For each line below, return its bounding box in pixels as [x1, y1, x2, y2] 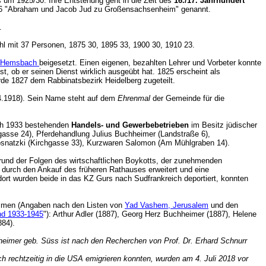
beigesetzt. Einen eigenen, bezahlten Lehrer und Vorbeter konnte [39, 58, 261, 67]
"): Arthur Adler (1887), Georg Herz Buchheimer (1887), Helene [43, 210, 256, 218]
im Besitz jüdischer [189, 121, 257, 129]
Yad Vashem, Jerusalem [125, 201, 208, 210]
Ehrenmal [118, 94, 150, 103]
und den [208, 201, 238, 210]
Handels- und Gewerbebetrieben [71, 121, 189, 129]
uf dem [91, 94, 118, 103]
